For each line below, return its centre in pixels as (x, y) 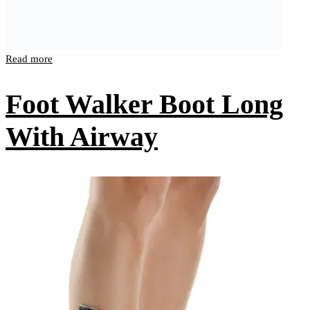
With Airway (82, 137)
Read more (29, 59)
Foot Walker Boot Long (144, 104)
